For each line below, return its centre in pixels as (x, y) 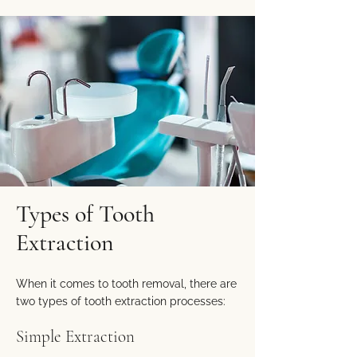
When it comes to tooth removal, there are (126, 284)
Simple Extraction (75, 337)
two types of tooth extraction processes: (121, 301)
